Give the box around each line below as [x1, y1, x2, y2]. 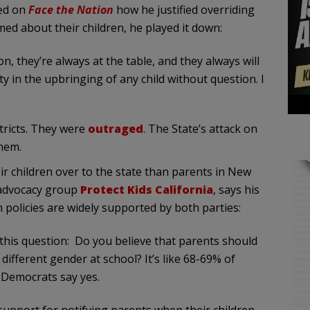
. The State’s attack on [143, 121, 257, 137]
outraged [87, 121, 143, 137]
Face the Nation [28, 2, 116, 18]
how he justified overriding [116, 2, 255, 18]
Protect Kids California [80, 182, 213, 198]
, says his [212, 182, 259, 198]
